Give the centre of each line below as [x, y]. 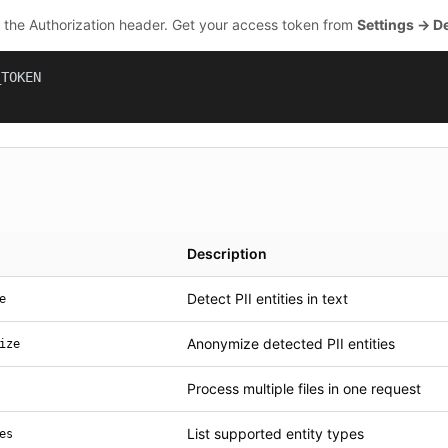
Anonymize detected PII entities [291, 343]
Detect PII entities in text [267, 298]
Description [227, 253]
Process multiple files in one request [304, 388]
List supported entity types [275, 433]
